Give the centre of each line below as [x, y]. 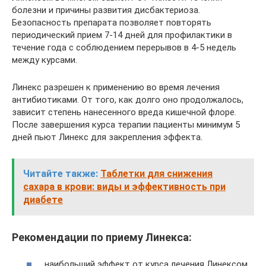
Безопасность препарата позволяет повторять [112, 23]
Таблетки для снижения [156, 174]
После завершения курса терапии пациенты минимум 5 [126, 125]
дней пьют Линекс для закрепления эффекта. [107, 137]
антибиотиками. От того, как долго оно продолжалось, [128, 100]
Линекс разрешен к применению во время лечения [116, 87]
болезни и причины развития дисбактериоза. [106, 10]
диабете [43, 200]
